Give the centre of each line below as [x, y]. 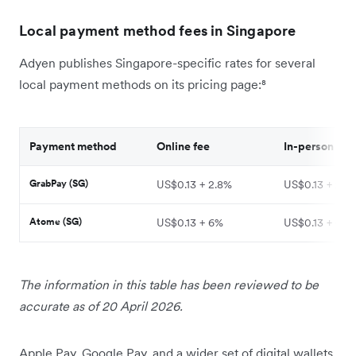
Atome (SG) [56, 222]
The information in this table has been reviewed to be [169, 285]
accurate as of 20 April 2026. [101, 306]
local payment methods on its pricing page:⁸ [143, 85]
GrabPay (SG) [59, 184]
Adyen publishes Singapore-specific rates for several [167, 63]
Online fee [183, 147]
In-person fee [318, 147]
